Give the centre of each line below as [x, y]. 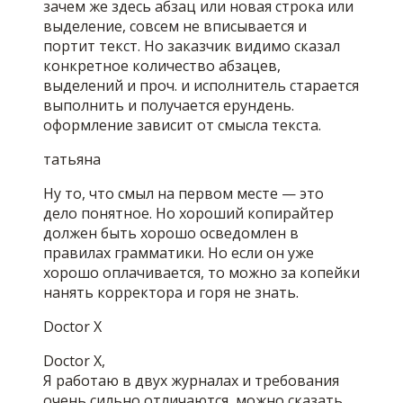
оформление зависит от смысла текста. [182, 125]
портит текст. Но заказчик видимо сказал [192, 46]
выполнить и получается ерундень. [169, 106]
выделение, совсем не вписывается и [175, 27]
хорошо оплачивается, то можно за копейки [201, 273]
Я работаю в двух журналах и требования [191, 381]
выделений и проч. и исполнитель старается [201, 86]
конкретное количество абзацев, [162, 66]
